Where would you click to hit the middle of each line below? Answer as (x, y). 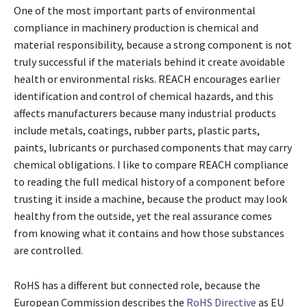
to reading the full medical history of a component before (149, 182)
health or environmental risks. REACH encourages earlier (147, 79)
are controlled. (48, 250)
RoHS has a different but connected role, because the (137, 285)
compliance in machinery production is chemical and (136, 28)
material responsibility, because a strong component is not (153, 45)
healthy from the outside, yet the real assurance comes (143, 216)
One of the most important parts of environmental (135, 11)
